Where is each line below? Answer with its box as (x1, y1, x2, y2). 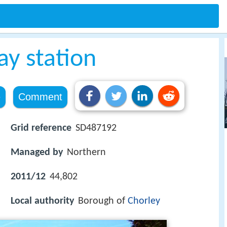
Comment (18, 91, 62, 102)
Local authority (11, 196, 74, 207)
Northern (67, 147, 106, 158)
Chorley (128, 196, 160, 207)
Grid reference (11, 123, 71, 133)
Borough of (78, 196, 128, 207)
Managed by (11, 147, 63, 158)
